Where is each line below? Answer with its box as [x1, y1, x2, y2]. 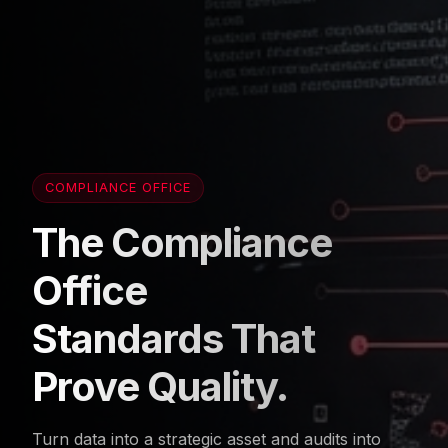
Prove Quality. [32, 361, 288, 411]
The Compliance [32, 217, 332, 267]
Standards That [32, 313, 315, 363]
